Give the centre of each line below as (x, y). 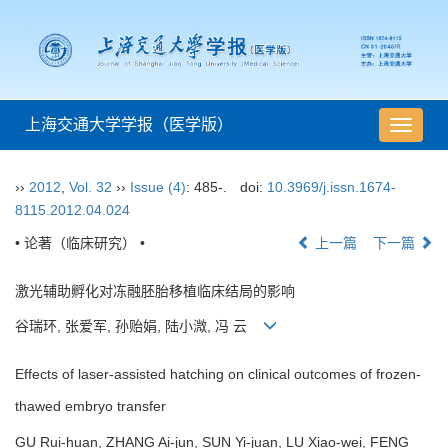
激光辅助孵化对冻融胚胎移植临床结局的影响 (155, 291)
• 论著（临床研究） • (80, 243)
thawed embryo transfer (90, 406)
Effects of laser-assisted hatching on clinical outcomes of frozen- (218, 374)
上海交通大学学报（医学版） (129, 125)
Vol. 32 (90, 187)
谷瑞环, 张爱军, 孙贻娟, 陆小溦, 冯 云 (139, 326)
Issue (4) (158, 187)
